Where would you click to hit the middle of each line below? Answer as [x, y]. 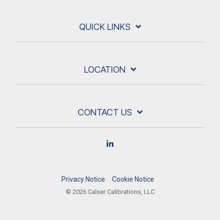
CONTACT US [105, 112]
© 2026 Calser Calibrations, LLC [110, 192]
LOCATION [105, 69]
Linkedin [130, 144]
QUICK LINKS [105, 27]
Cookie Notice [133, 179]
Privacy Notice [83, 179]
